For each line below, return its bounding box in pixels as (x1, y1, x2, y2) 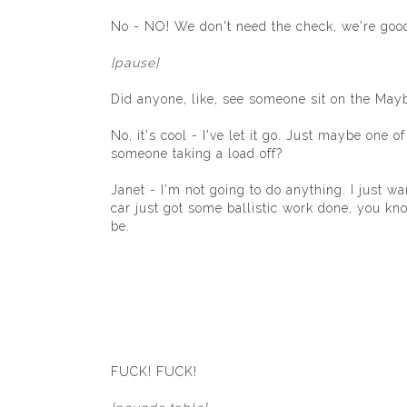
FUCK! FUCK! (111, 364, 197, 379)
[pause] (111, 55, 159, 70)
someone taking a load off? (111, 146, 287, 161)
